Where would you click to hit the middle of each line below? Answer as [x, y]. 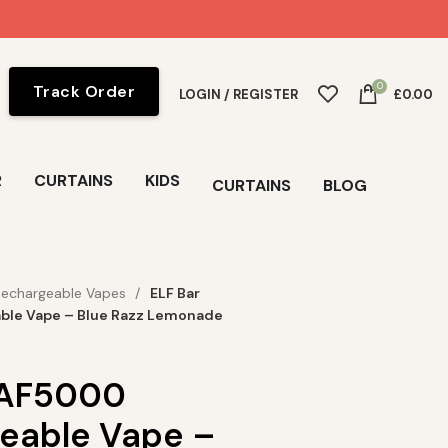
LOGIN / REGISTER [238, 94]
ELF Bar [174, 293]
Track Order [83, 91]
